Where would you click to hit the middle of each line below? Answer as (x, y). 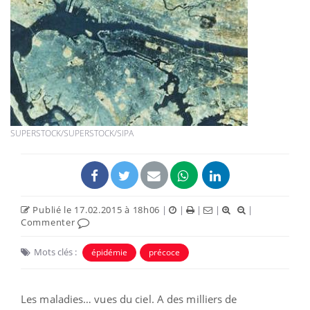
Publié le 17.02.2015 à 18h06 (95, 209)
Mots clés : (55, 252)
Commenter (49, 222)
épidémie (109, 252)
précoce (164, 252)
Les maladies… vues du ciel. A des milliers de (129, 299)
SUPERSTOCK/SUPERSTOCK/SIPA (72, 133)
